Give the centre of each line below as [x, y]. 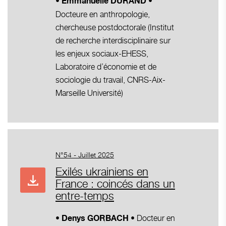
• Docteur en [152, 218]
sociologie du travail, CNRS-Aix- [110, 80]
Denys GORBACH [95, 218]
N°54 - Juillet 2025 [85, 154]
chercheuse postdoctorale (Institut [115, 27]
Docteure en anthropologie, [103, 14]
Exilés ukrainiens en [102, 171]
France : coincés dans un [115, 183]
